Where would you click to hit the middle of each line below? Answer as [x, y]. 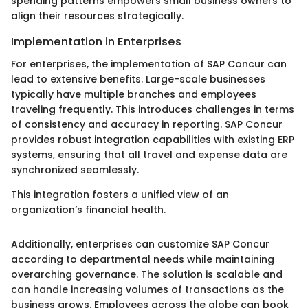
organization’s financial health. [88, 209]
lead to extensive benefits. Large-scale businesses [138, 79]
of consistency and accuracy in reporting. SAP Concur [147, 124]
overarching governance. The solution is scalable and [147, 274]
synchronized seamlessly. [75, 169]
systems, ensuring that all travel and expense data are [149, 154]
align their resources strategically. [97, 16]
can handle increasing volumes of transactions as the [147, 289]
